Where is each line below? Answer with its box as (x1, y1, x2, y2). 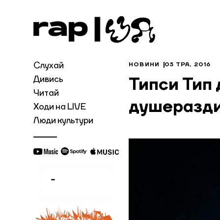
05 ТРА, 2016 (165, 62, 211, 68)
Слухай (33, 61, 64, 70)
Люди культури (33, 116, 93, 125)
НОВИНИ (129, 62, 160, 68)
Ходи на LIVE (33, 103, 86, 111)
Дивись (33, 75, 63, 84)
